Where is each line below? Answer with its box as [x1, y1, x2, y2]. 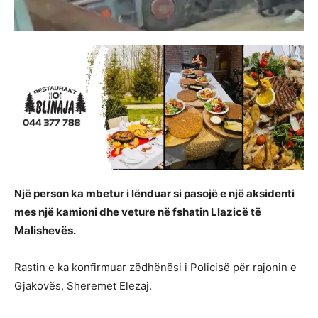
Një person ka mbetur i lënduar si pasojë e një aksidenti [14, 187, 295, 201]
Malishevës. [14, 224, 76, 238]
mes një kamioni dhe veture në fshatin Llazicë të [14, 205, 261, 219]
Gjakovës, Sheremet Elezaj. [14, 279, 152, 293]
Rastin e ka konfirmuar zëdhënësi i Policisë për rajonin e [14, 261, 297, 275]
